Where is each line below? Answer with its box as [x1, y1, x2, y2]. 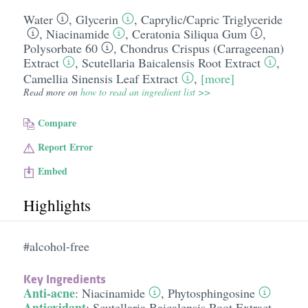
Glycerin [75, 11, 118, 27]
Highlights [23, 195, 91, 215]
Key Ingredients [23, 270, 106, 287]
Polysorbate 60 [23, 40, 98, 56]
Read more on [23, 85, 80, 98]
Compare [38, 115, 77, 130]
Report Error [38, 140, 93, 154]
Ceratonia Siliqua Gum [131, 25, 247, 42]
